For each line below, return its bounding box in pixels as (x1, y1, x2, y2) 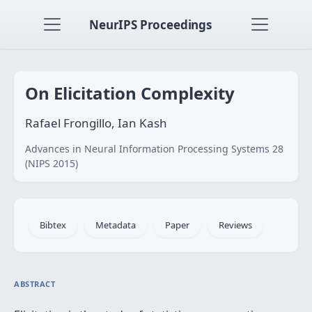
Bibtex (40, 219, 66, 231)
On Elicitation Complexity (25, 81, 235, 104)
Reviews (219, 219, 252, 231)
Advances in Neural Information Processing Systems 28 (25, 142, 283, 155)
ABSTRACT (14, 279, 56, 289)
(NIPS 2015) (25, 157, 78, 170)
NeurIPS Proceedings (89, 16, 212, 33)
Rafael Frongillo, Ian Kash (25, 115, 167, 131)
